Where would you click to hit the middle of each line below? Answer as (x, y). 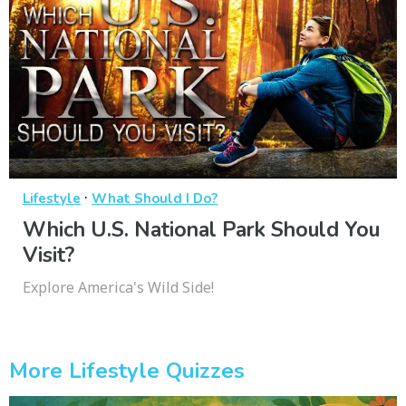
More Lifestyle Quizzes (127, 371)
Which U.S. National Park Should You (201, 229)
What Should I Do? (155, 198)
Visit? (48, 255)
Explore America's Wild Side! (118, 287)
